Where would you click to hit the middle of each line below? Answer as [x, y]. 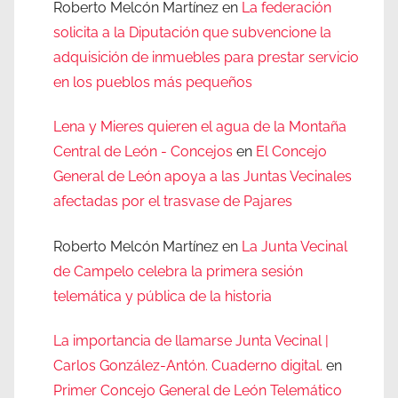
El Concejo [291, 152]
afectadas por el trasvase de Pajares [173, 202]
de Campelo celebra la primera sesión [178, 271]
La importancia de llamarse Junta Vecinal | [191, 340]
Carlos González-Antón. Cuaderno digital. [188, 365]
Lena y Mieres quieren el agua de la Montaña [200, 127]
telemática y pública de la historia [163, 296]
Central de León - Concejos [143, 152]
